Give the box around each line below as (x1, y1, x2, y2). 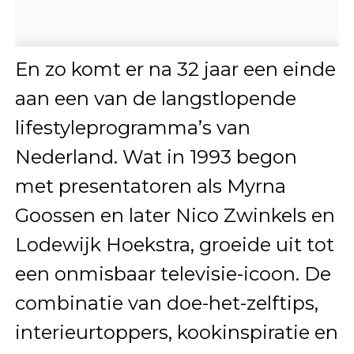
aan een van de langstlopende (14, 86, 296, 110)
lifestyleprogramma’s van (14, 115, 250, 139)
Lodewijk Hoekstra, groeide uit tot (14, 232, 334, 256)
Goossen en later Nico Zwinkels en (14, 203, 335, 227)
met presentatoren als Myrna (14, 174, 286, 198)
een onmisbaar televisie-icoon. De (14, 262, 331, 285)
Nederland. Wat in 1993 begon (14, 145, 297, 168)
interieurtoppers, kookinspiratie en (14, 320, 338, 344)
